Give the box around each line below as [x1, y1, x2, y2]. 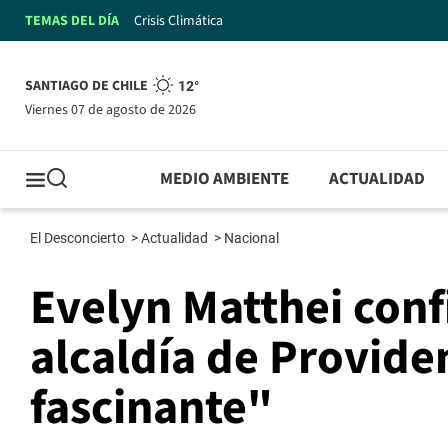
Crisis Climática [134, 10, 223, 31]
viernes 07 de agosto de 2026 [32, 99, 196, 120]
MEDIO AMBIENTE [160, 167, 290, 192]
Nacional [224, 230, 282, 247]
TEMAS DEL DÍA [25, 10, 119, 31]
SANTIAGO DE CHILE [25, 76, 148, 97]
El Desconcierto [30, 230, 128, 247]
